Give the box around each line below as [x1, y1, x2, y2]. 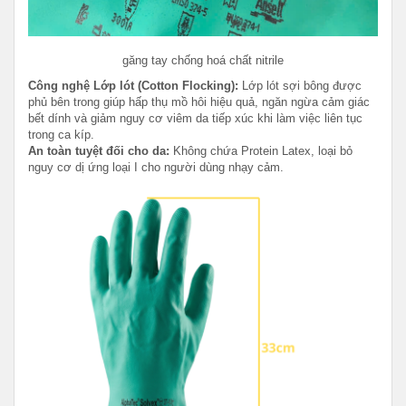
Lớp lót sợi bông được [238, 78, 362, 92]
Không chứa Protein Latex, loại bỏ [169, 143, 353, 158]
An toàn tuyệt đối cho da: [28, 143, 169, 158]
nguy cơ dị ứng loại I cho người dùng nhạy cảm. [28, 159, 284, 174]
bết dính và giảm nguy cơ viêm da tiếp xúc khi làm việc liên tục [28, 111, 362, 125]
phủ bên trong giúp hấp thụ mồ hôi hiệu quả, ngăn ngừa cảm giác [28, 94, 370, 109]
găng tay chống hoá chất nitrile [122, 53, 284, 67]
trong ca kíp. [28, 127, 94, 141]
